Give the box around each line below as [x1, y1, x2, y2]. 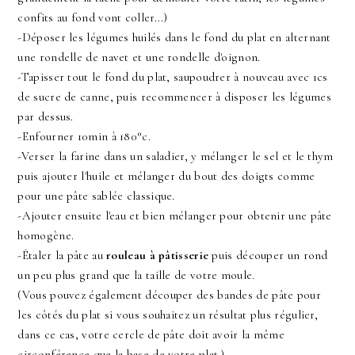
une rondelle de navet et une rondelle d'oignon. [17, 50, 261, 65]
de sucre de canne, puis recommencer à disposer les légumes [17, 90, 331, 105]
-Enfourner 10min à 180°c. [17, 129, 151, 144]
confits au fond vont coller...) [17, 10, 168, 25]
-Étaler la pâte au [17, 248, 103, 263]
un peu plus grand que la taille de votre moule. [17, 268, 255, 283]
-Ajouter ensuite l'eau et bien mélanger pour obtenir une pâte [17, 208, 332, 223]
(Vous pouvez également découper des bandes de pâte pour [17, 288, 321, 303]
